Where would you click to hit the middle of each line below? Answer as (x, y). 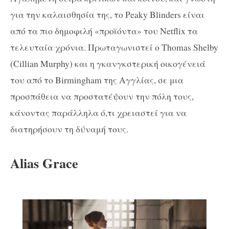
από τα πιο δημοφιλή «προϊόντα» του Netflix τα (104, 31)
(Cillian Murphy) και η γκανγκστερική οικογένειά (108, 64)
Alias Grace (44, 163)
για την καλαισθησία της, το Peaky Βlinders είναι (107, 15)
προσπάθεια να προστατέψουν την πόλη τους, (102, 96)
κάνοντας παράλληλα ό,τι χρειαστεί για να (98, 113)
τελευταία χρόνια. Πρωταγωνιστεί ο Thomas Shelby (114, 47)
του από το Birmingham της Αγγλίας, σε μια (97, 80)
